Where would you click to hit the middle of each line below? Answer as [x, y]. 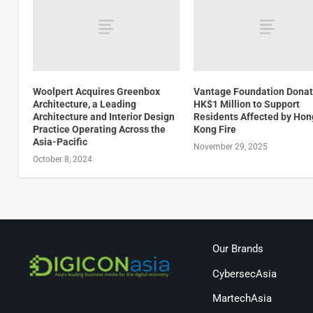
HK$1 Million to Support [247, 104]
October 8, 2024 [62, 159]
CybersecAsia [244, 274]
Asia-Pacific [60, 141]
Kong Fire [215, 129]
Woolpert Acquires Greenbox [96, 91]
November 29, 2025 [231, 146]
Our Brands [238, 249]
